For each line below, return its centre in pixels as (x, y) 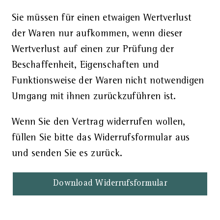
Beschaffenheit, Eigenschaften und (85, 65)
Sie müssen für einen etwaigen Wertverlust (102, 18)
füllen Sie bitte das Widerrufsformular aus (101, 138)
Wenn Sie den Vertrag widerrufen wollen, (98, 122)
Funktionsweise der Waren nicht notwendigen (108, 81)
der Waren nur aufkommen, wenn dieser (97, 34)
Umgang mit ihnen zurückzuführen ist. (94, 96)
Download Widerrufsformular (110, 183)
